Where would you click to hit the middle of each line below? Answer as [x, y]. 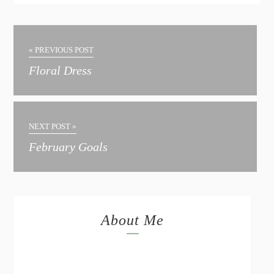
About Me [133, 220]
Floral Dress [61, 71]
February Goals [68, 147]
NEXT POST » [53, 127]
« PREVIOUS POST [61, 50]
